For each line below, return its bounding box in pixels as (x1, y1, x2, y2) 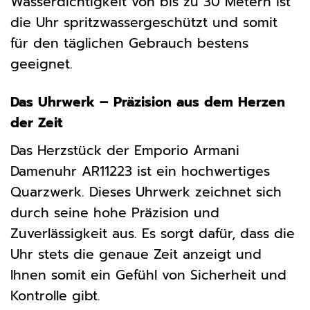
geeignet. (10, 54, 73, 75)
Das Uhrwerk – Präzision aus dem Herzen (10, 92, 285, 112)
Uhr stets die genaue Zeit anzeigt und (10, 244, 262, 264)
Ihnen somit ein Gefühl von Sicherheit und (10, 264, 286, 285)
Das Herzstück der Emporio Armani (10, 140, 239, 161)
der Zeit (10, 113, 62, 133)
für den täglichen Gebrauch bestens (10, 33, 248, 54)
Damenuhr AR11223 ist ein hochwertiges (10, 161, 270, 181)
